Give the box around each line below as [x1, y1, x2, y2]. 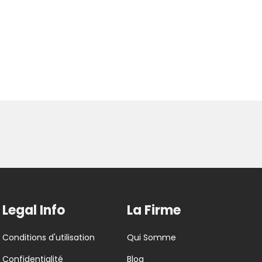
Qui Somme [127, 232, 176, 244]
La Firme [127, 201, 181, 220]
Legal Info [2, 201, 65, 220]
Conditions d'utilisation [2, 232, 95, 244]
